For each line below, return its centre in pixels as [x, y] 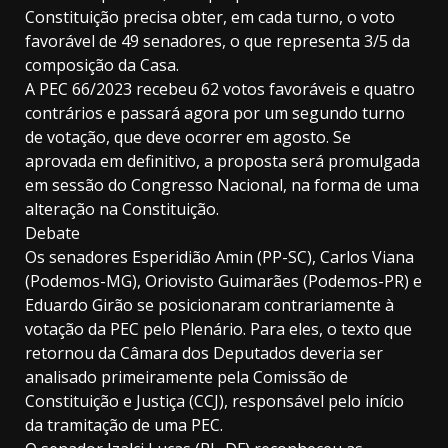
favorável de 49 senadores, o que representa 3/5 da [217, 41]
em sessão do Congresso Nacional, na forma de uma [222, 185]
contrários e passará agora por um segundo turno [215, 113]
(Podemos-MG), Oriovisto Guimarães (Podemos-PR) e [223, 281]
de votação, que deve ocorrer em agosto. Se [188, 137]
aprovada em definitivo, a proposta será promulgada [222, 161]
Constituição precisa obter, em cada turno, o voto [210, 17]
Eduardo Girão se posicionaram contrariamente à [209, 305]
